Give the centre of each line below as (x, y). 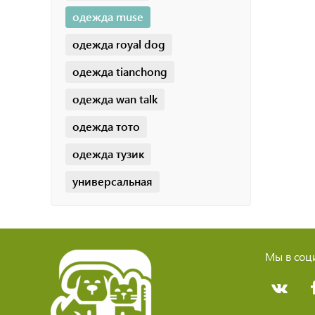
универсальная (112, 181)
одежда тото (106, 126)
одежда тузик (108, 153)
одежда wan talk (115, 98)
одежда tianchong (120, 71)
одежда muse (108, 16)
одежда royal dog (119, 44)
